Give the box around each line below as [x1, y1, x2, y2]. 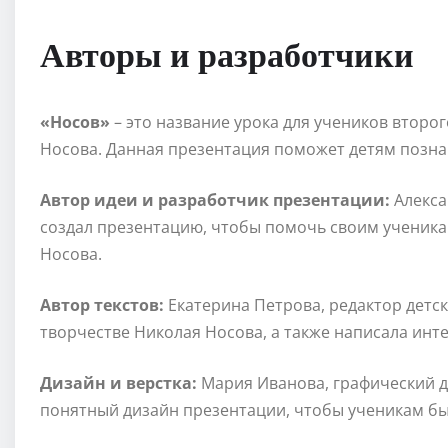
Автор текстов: [40, 294, 164, 317]
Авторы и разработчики [40, 32, 414, 75]
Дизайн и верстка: [40, 372, 197, 395]
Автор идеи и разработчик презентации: [40, 189, 390, 212]
